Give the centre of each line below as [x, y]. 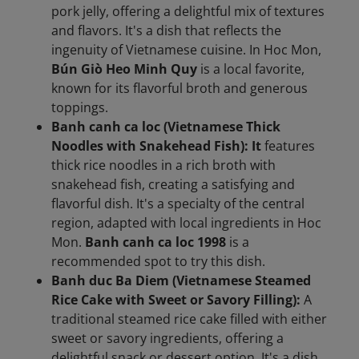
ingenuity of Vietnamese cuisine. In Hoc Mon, [186, 50]
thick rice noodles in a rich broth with [163, 165]
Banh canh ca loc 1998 [155, 242]
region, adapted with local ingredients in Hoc [186, 223]
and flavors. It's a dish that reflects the [166, 31]
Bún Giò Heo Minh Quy [124, 69]
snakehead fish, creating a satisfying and [173, 185]
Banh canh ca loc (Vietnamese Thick [166, 127]
